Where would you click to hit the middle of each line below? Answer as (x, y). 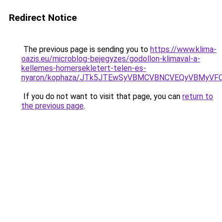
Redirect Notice (43, 18)
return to (198, 96)
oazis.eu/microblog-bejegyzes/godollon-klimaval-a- (111, 59)
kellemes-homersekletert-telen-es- (84, 68)
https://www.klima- (183, 49)
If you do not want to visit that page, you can (102, 96)
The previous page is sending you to (86, 49)
